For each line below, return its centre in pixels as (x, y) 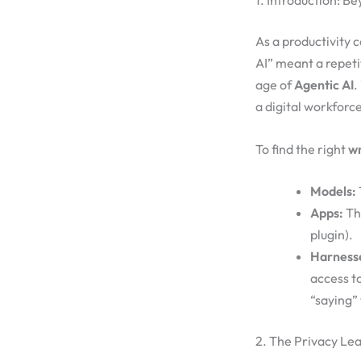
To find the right (302, 149)
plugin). (332, 235)
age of (275, 85)
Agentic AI (324, 85)
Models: (333, 191)
